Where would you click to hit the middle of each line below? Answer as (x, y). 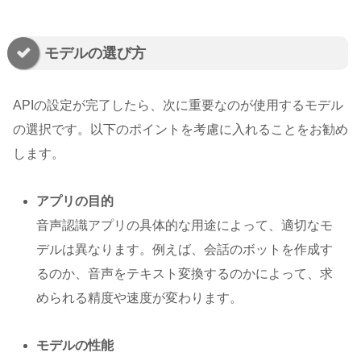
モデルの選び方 (95, 54)
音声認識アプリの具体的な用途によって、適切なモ (185, 226)
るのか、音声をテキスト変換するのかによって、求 (185, 274)
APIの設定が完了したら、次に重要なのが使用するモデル (178, 106)
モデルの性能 (75, 345)
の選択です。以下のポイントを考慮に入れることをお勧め (180, 130)
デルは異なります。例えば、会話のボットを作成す (185, 250)
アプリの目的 (75, 201)
